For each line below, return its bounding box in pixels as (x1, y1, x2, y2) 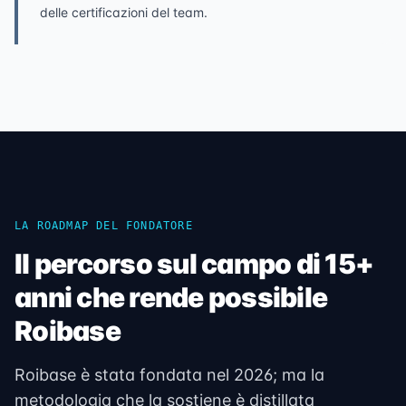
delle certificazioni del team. (40, 5, 208, 20)
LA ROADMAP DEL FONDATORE (14, 219, 193, 232)
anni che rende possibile (14, 281, 327, 314)
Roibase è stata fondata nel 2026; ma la (14, 365, 324, 384)
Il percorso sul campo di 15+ (14, 247, 373, 280)
